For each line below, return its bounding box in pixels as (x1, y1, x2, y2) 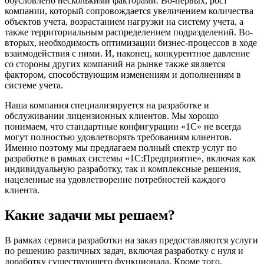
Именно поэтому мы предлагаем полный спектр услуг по (5, 142, 237, 153)
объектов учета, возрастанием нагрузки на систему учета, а (5, 16, 243, 27)
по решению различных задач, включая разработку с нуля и (5, 245, 243, 256)
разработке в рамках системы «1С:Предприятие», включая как (5, 153, 256, 163)
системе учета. (5, 80, 63, 90)
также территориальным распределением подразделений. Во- (5, 27, 253, 37)
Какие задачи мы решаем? (5, 207, 175, 223)
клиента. (5, 184, 39, 195)
